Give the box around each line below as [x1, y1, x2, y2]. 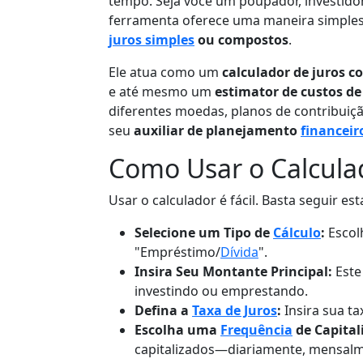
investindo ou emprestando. [135, 281, 308, 300]
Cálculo [273, 223, 321, 241]
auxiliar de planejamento [134, 121, 301, 139]
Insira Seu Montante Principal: [135, 262, 332, 280]
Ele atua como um [109, 62, 222, 81]
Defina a [135, 301, 192, 319]
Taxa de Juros [192, 301, 277, 319]
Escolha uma [135, 320, 220, 339]
